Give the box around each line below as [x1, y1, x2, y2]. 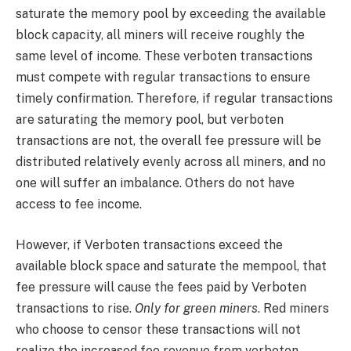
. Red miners [258, 300, 329, 316]
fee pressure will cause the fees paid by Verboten [16, 279, 306, 295]
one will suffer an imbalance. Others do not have [16, 175, 295, 191]
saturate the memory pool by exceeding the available [16, 6, 326, 22]
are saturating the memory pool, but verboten [16, 112, 284, 128]
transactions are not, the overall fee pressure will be [16, 133, 321, 149]
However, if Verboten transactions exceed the [16, 237, 283, 252]
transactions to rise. [16, 300, 135, 316]
